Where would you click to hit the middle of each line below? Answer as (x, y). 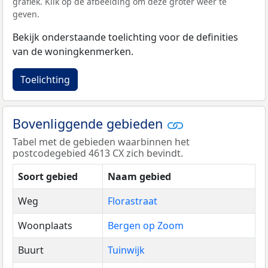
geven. (26, 14)
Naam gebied (139, 177)
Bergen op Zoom (146, 226)
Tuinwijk (126, 250)
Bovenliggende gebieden (89, 123)
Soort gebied (48, 177)
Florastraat (133, 201)
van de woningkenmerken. (73, 51)
